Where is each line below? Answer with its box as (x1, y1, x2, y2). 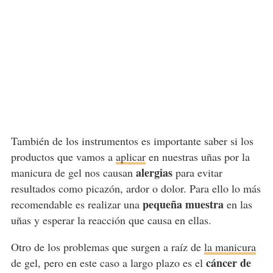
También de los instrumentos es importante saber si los (10, 133, 253, 148)
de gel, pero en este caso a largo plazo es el (10, 255, 206, 270)
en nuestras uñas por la (145, 149, 250, 164)
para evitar (172, 165, 222, 180)
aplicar (115, 149, 146, 164)
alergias (135, 164, 172, 180)
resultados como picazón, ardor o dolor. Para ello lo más (10, 180, 261, 196)
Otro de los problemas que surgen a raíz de (10, 239, 204, 254)
